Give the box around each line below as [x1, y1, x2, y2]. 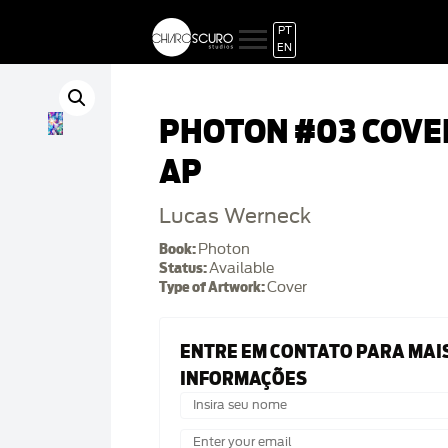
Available [209, 260, 274, 277]
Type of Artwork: [159, 278, 267, 296]
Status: [159, 259, 209, 277]
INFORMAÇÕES [180, 367, 307, 390]
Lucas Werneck [159, 204, 311, 228]
